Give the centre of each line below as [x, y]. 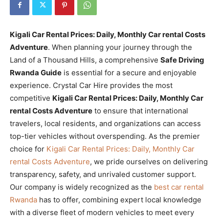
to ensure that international [140, 110]
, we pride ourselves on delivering [149, 161]
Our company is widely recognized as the [82, 187]
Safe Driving [182, 60]
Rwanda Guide [36, 72]
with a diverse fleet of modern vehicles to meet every [102, 212]
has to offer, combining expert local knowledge [119, 199]
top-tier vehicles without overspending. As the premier [105, 136]
